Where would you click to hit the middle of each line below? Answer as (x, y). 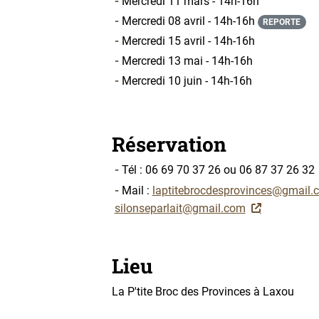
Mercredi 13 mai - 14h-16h (187, 61)
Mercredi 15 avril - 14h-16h (188, 41)
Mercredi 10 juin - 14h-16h (187, 80)
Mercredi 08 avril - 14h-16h (189, 21)
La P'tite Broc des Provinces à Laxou (203, 291)
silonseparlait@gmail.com (180, 208)
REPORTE (282, 22)
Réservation (169, 144)
